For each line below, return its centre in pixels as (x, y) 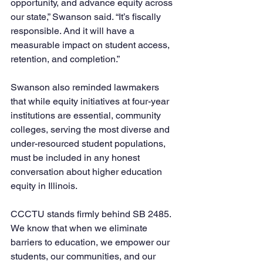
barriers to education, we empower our (91, 242)
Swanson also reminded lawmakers (86, 87)
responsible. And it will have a (74, 31)
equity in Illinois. (44, 186)
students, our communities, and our (84, 256)
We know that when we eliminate (80, 228)
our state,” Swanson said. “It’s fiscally (87, 17)
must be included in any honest (76, 158)
